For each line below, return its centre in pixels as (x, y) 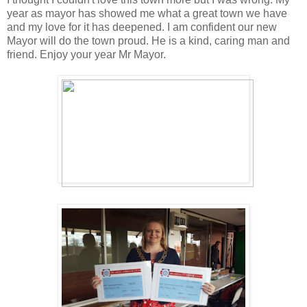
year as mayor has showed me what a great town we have (147, 13)
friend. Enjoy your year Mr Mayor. (86, 54)
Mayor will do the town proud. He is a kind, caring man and (148, 40)
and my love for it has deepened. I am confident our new (142, 27)
